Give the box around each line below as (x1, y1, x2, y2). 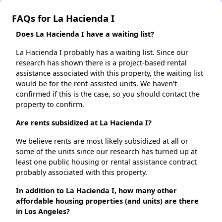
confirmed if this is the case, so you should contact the (16, 89, 200, 99)
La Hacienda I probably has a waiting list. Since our (16, 48, 188, 57)
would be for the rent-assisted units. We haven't (16, 79, 177, 89)
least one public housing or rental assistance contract (16, 157, 197, 167)
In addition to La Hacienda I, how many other (16, 186, 177, 196)
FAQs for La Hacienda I (12, 12, 114, 25)
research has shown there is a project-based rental (16, 58, 187, 68)
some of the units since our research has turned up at (16, 147, 197, 157)
